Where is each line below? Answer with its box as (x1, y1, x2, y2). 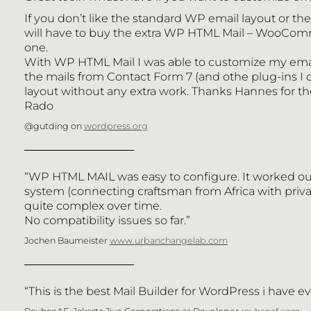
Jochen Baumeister (24, 235, 110, 246)
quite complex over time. (24, 198, 162, 212)
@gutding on (24, 120, 84, 131)
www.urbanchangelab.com (109, 235, 228, 246)
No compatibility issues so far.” (24, 212, 190, 227)
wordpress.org (83, 120, 148, 131)
